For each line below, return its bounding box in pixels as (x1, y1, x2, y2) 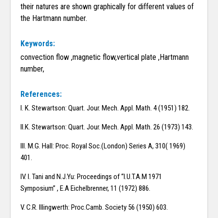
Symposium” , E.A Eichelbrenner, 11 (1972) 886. (20, 184, 151, 193)
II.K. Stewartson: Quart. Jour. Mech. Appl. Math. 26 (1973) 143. (20, 123, 194, 132)
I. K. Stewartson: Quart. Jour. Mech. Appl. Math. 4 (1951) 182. (20, 104, 190, 113)
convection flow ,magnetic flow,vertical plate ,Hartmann (20, 53, 189, 62)
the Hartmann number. (20, 14, 88, 23)
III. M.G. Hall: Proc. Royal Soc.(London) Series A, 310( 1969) (20, 142, 186, 151)
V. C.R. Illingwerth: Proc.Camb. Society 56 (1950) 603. (20, 203, 168, 212)
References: (20, 90, 62, 99)
